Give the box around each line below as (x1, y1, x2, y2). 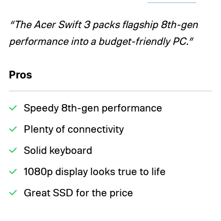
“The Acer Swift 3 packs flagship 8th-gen (8, 17, 198, 31)
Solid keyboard (23, 144, 92, 157)
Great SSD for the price (23, 186, 133, 199)
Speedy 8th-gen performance (23, 101, 162, 114)
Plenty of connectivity (23, 122, 124, 136)
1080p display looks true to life (23, 165, 166, 178)
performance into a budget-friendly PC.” (8, 34, 192, 47)
